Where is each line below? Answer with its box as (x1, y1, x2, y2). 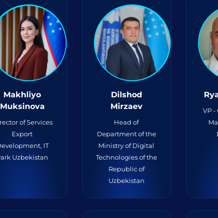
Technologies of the (95, 153, 157, 161)
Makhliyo (3, 90, 41, 99)
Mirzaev (110, 102, 143, 111)
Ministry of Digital (98, 142, 155, 149)
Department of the (96, 130, 156, 138)
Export (12, 130, 33, 138)
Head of (114, 118, 139, 126)
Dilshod (110, 90, 142, 99)
